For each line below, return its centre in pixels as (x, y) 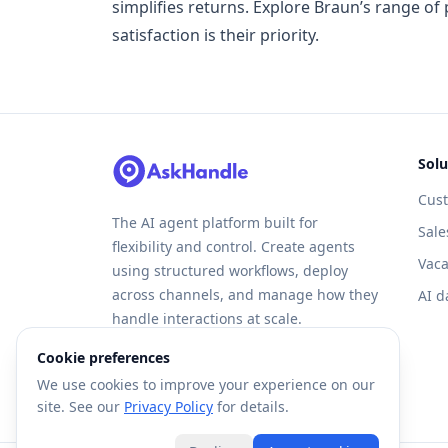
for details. (253, 406)
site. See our (78, 406)
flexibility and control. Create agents (233, 246)
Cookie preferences (103, 357)
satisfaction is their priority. (215, 34)
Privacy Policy (168, 406)
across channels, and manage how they (245, 294)
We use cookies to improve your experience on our (206, 384)
